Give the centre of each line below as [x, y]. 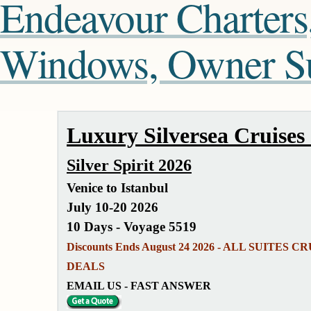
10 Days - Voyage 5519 [132, 227]
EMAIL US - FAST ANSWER [139, 286]
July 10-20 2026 [112, 208]
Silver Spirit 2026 [129, 166]
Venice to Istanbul [117, 188]
